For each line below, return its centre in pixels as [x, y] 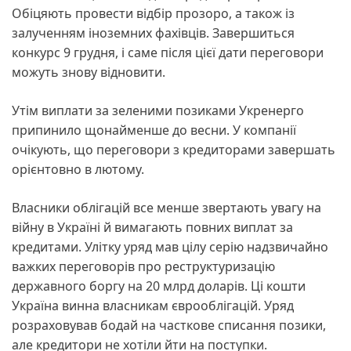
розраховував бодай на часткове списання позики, [169, 325]
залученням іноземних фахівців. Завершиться [153, 33]
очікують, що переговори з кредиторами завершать [174, 149]
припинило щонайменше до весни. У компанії [154, 130]
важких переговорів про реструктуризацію [143, 266]
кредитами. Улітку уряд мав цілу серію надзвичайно [170, 246]
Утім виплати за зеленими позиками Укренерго [158, 110]
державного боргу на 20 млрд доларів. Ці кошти [159, 286]
